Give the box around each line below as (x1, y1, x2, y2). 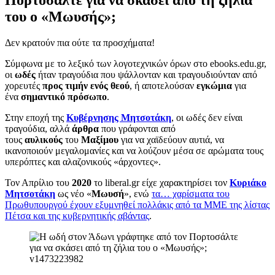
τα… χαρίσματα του (152, 188, 230, 199)
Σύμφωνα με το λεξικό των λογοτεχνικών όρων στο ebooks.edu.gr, (5, 58, 266, 69)
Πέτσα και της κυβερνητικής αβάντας (5, 210, 149, 221)
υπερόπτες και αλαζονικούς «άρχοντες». (5, 156, 161, 167)
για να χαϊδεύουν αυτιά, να (118, 134, 224, 145)
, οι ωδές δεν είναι (171, 112, 242, 123)
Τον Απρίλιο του (5, 177, 72, 188)
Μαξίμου (81, 134, 118, 145)
